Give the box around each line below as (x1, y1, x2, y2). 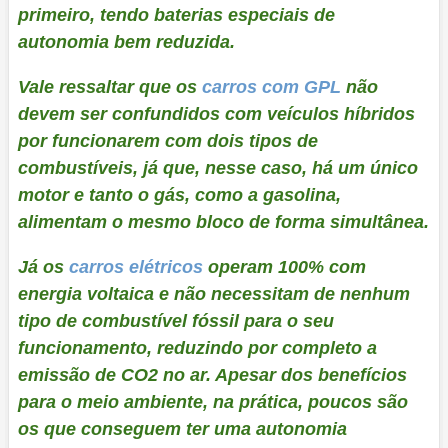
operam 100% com (202, 256, 366, 277)
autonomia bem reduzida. (17, 31, 235, 52)
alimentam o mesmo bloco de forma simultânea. (17, 211, 429, 232)
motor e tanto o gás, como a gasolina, (17, 184, 341, 205)
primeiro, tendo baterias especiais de (17, 4, 335, 25)
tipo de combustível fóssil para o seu (17, 310, 334, 331)
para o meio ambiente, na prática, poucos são (17, 391, 408, 412)
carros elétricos (68, 256, 203, 277)
